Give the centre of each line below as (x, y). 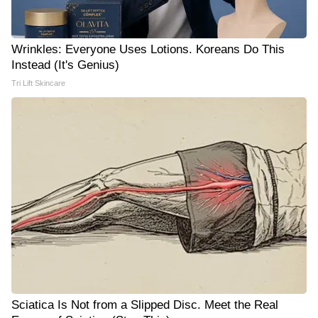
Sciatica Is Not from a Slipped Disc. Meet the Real (145, 305)
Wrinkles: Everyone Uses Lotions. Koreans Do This (148, 49)
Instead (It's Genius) (65, 65)
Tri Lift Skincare (38, 83)
